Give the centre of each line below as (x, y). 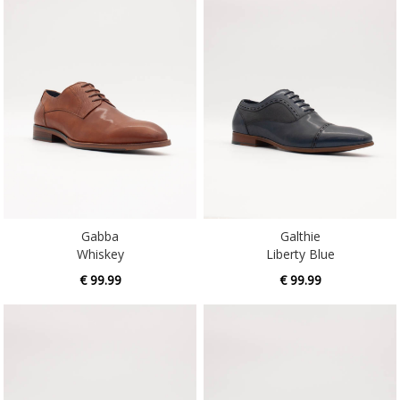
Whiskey (100, 226)
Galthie (300, 208)
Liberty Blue (300, 226)
